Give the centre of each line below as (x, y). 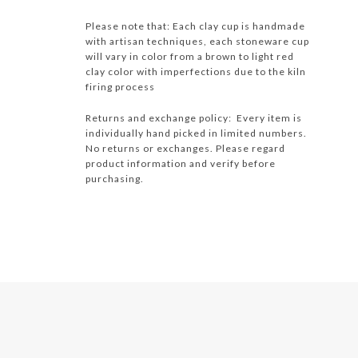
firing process (120, 87)
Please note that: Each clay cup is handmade (195, 26)
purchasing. (115, 179)
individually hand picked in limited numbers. (197, 133)
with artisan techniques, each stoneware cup (197, 41)
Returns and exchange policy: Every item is (194, 118)
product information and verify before (181, 163)
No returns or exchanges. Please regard (185, 148)
